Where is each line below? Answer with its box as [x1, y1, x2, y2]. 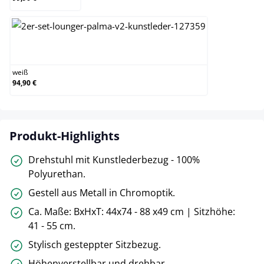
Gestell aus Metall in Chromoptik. [28, 186, 175, 199]
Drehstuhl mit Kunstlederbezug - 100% [28, 153, 200, 166]
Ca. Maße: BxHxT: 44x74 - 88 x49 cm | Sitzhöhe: [28, 205, 235, 218]
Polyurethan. [28, 167, 85, 180]
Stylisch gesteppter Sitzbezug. [28, 238, 161, 251]
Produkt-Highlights [9, 128, 120, 144]
